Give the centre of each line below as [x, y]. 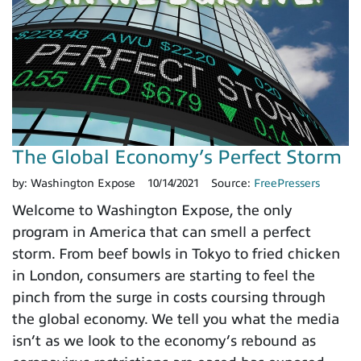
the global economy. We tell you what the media [176, 319]
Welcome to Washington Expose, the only [152, 210]
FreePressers [287, 183]
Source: [232, 183]
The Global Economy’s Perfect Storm [177, 157]
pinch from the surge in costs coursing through [169, 297]
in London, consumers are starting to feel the [164, 275]
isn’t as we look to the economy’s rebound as [164, 340]
